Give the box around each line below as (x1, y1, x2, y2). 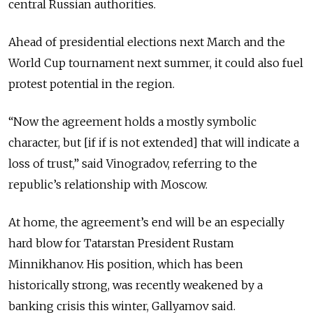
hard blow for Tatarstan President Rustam (8, 235, 234, 250)
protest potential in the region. (8, 76, 175, 91)
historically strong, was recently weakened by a (8, 277, 263, 292)
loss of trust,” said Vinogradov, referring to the (8, 156, 257, 170)
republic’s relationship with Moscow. (8, 177, 208, 191)
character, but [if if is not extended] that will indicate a (8, 135, 299, 150)
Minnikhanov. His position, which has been (8, 256, 243, 271)
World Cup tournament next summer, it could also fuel (8, 55, 303, 70)
